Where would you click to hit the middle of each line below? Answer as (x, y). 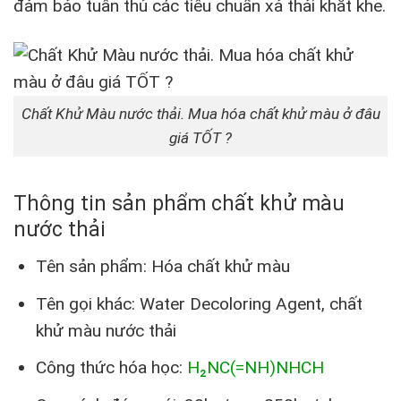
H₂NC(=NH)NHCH (255, 368)
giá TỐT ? (200, 138)
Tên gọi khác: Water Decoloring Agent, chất (199, 303)
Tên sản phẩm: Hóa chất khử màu (162, 266)
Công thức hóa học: (111, 368)
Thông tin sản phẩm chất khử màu (179, 204)
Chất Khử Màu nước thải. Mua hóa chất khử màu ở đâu (200, 114)
